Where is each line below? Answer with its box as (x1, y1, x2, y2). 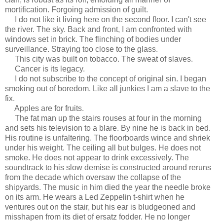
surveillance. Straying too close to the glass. (5, 44, 158, 53)
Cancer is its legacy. (5, 64, 85, 73)
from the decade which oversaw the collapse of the (5, 173, 181, 182)
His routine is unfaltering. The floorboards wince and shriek (5, 133, 210, 142)
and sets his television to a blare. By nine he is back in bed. (5, 123, 211, 132)
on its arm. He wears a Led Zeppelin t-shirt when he (5, 192, 184, 201)
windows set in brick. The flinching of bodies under (5, 35, 181, 43)
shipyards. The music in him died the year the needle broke (5, 183, 211, 191)
